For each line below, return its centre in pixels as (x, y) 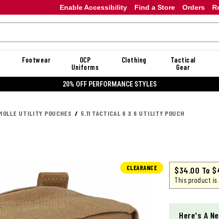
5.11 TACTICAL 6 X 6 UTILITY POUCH (133, 113)
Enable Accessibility (93, 7)
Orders (193, 7)
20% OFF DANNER (109, 84)
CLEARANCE (142, 168)
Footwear (36, 60)
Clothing (134, 60)
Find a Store (154, 7)
